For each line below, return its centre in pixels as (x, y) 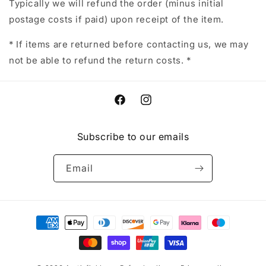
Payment (40, 217)
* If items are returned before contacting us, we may (129, 44)
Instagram (160, 106)
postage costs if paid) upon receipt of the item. (116, 19)
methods (40, 233)
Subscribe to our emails (133, 137)
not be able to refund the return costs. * (100, 60)
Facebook (134, 106)
